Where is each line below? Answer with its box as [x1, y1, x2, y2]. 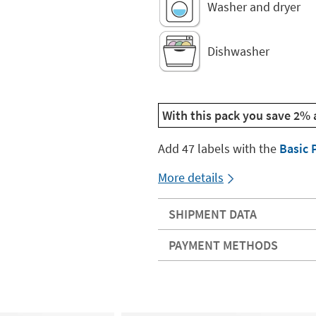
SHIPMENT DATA [169, 206, 257, 222]
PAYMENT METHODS [169, 237, 278, 253]
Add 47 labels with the [158, 140, 279, 157]
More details [158, 169, 224, 186]
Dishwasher [207, 42, 269, 59]
